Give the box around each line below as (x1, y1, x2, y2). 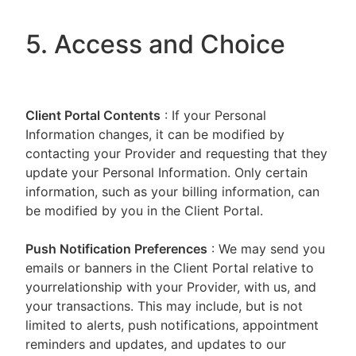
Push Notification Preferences (25, 241, 207, 257)
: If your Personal (164, 107, 266, 123)
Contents (103, 107, 161, 123)
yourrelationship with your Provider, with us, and (25, 279, 316, 295)
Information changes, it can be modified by (25, 126, 284, 142)
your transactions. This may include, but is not (25, 298, 303, 314)
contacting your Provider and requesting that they (25, 145, 327, 161)
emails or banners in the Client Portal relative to (25, 260, 314, 276)
